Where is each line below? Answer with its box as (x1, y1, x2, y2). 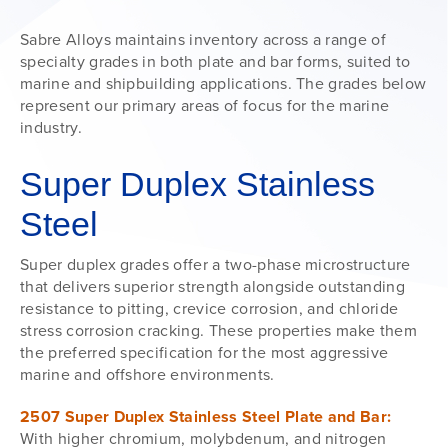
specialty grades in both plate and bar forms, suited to (20, 49, 411, 73)
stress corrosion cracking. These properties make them (20, 318, 417, 342)
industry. (20, 115, 82, 139)
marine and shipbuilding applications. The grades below (20, 71, 427, 95)
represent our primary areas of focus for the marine (20, 93, 390, 117)
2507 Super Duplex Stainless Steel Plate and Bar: (20, 404, 392, 428)
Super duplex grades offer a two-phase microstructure (20, 252, 411, 276)
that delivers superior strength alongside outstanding (20, 274, 405, 298)
